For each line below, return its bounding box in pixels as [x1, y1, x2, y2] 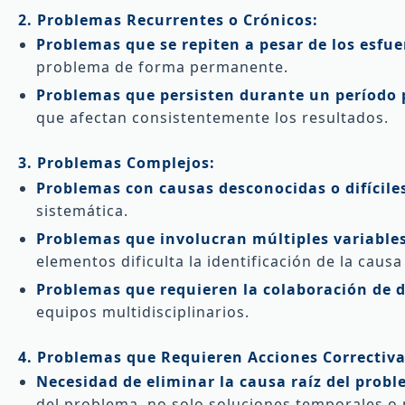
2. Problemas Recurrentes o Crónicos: [18, 9, 318, 30]
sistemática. [36, 200, 128, 221]
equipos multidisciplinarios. [36, 301, 250, 322]
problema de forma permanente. [36, 57, 288, 78]
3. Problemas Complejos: [18, 153, 215, 174]
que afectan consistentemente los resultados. [36, 108, 389, 128]
